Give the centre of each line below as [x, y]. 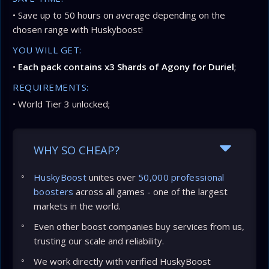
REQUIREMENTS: [51, 87]
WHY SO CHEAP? [77, 150]
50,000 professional [181, 177]
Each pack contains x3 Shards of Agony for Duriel [126, 67]
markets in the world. [77, 206]
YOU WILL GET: [47, 50]
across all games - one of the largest [151, 192]
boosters [54, 192]
